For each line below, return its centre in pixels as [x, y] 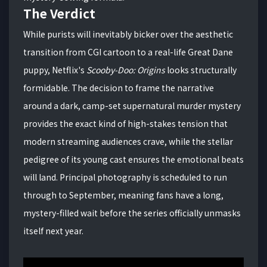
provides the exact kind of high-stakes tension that [125, 123]
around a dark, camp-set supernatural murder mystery [132, 105]
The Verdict [59, 13]
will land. [41, 177]
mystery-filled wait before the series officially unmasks [132, 212]
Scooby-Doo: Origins [126, 69]
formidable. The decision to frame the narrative [119, 87]
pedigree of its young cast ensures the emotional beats [133, 159]
